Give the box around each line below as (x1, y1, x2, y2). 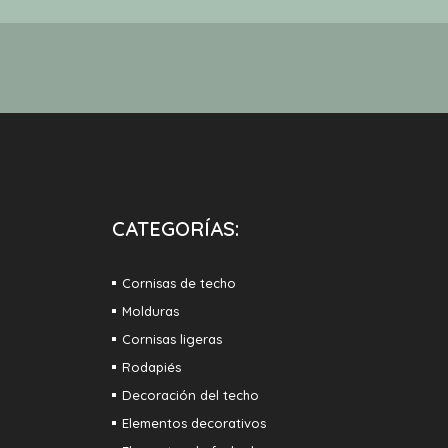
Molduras (122, 303, 179, 319)
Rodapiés (122, 359, 181, 375)
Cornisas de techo (122, 275, 236, 291)
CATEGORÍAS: (112, 216, 239, 241)
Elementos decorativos (122, 415, 266, 431)
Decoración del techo (122, 387, 259, 403)
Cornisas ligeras (122, 331, 222, 347)
